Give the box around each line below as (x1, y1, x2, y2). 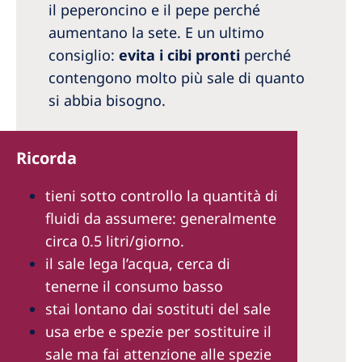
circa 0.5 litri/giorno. (45, 230, 184, 250)
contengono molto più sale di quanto (48, 67, 305, 87)
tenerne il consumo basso (45, 276, 223, 296)
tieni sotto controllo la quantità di (45, 185, 278, 205)
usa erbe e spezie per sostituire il (45, 321, 271, 341)
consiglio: (48, 44, 119, 65)
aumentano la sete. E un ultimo (48, 22, 264, 42)
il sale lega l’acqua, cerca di (45, 253, 230, 273)
